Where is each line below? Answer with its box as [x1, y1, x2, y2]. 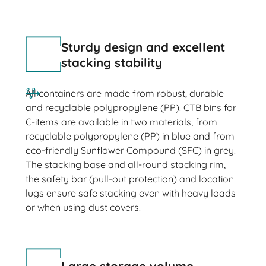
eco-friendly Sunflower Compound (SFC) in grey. [25, 144, 236, 157]
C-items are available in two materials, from [25, 116, 217, 128]
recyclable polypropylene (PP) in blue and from [25, 130, 235, 142]
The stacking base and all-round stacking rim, [25, 159, 226, 171]
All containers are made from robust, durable [25, 87, 224, 100]
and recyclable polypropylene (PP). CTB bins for [25, 102, 236, 114]
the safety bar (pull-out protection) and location [25, 173, 234, 185]
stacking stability [61, 54, 162, 70]
